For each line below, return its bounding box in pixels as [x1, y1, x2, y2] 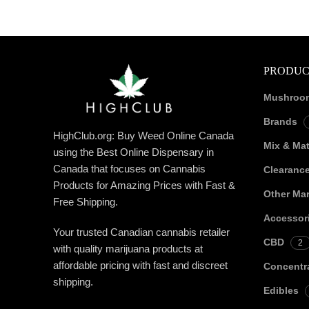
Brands [263, 116, 297, 127]
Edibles [263, 285, 299, 296]
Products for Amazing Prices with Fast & [52, 179, 235, 192]
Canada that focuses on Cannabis [52, 163, 206, 175]
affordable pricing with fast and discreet [52, 259, 228, 272]
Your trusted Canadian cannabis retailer [52, 226, 230, 239]
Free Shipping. [52, 196, 118, 208]
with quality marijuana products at [52, 243, 203, 255]
